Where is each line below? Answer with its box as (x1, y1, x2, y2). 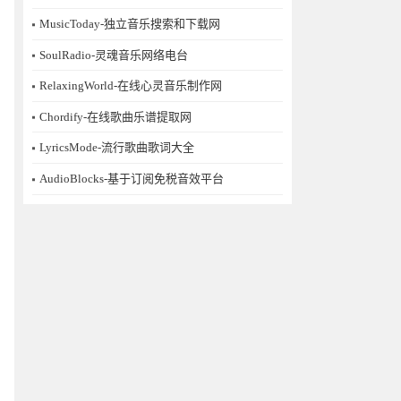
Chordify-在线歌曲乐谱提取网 (39, 109, 192, 124)
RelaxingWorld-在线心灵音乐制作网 (39, 79, 222, 93)
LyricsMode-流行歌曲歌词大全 (39, 141, 194, 155)
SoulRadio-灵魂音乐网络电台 (39, 47, 188, 62)
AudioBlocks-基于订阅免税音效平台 (39, 172, 224, 186)
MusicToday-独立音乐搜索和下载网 (39, 17, 220, 31)
